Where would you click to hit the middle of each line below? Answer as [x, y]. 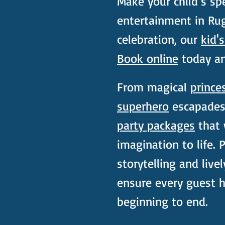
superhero [143, 106]
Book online [148, 58]
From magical [154, 87]
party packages [156, 125]
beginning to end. [162, 201]
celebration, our [159, 39]
